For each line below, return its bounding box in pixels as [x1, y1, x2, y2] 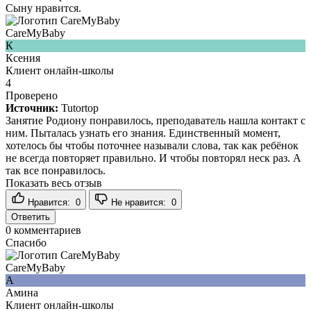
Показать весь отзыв [6, 176, 102, 189]
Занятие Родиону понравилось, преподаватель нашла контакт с [6, 114, 305, 126]
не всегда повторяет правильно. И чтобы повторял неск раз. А [6, 151, 301, 164]
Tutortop [61, 101, 99, 114]
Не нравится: [111, 196, 169, 208]
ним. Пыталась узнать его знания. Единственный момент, [6, 126, 280, 139]
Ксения [6, 51, 40, 64]
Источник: [6, 101, 58, 114]
